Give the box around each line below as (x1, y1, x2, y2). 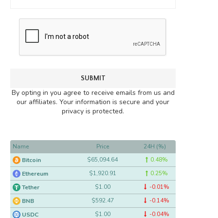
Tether (22, 183, 39, 192)
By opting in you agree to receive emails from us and (11, 88, 175, 97)
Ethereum (22, 170, 48, 178)
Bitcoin (22, 156, 41, 164)
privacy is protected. (62, 107, 124, 116)
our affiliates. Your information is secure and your (17, 97, 169, 107)
